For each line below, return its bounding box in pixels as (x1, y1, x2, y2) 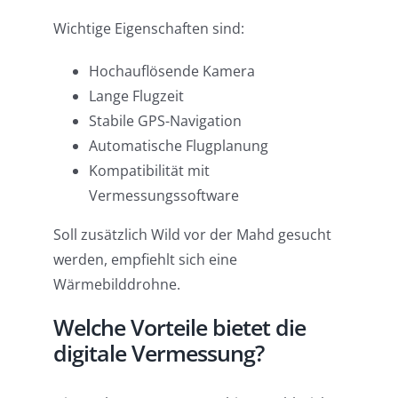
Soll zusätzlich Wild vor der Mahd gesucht (52, 225, 331, 245)
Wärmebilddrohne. (52, 275, 180, 295)
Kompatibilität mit (88, 161, 210, 181)
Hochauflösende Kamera (88, 61, 255, 82)
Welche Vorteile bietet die (52, 312, 306, 343)
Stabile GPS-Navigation (88, 111, 242, 131)
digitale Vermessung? (52, 338, 264, 369)
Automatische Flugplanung (88, 136, 268, 156)
